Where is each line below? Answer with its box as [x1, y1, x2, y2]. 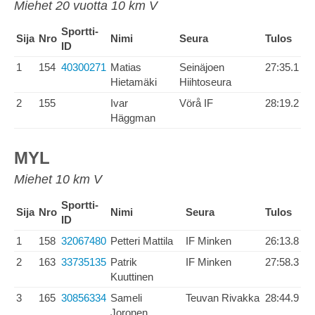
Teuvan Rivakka [186, 292, 259, 304]
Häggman [110, 112, 155, 124]
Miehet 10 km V [14, 172, 102, 186]
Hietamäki [110, 76, 157, 88]
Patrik [110, 256, 137, 268]
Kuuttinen [110, 271, 153, 283]
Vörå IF [179, 97, 213, 109]
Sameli [110, 292, 142, 304]
